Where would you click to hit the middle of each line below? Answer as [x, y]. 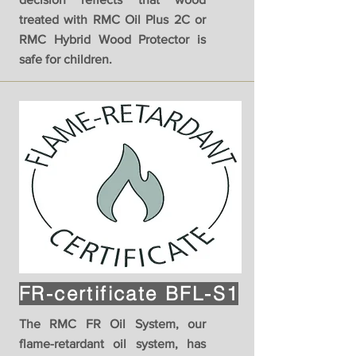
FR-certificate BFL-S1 [129, 294]
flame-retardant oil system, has [112, 344]
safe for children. [66, 60]
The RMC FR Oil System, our [112, 324]
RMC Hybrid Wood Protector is [112, 40]
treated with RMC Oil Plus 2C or [112, 20]
